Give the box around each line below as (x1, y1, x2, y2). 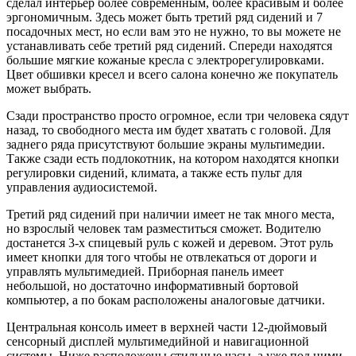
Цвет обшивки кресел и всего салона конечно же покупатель (6, 68, 338, 82)
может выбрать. (6, 82, 91, 96)
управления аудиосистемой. (6, 180, 157, 195)
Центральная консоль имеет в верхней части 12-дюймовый (6, 320, 327, 335)
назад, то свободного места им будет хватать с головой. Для (6, 123, 331, 137)
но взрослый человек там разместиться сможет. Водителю (6, 222, 321, 236)
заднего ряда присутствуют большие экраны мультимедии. (6, 137, 325, 152)
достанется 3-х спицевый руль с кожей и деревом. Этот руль (6, 236, 333, 250)
